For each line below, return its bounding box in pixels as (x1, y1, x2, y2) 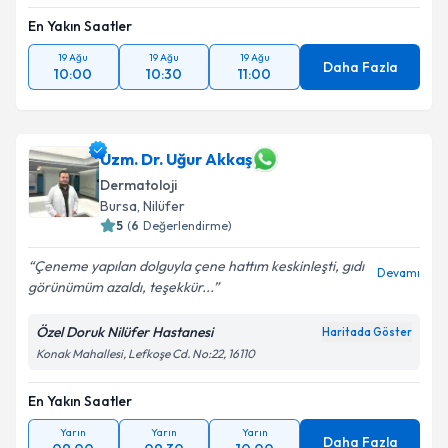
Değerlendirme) (143, 218, 232, 233)
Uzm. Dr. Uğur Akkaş (100, 149, 252, 169)
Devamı (377, 265, 420, 280)
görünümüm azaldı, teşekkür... (28, 278, 213, 296)
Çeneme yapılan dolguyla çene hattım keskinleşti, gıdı (34, 257, 364, 275)
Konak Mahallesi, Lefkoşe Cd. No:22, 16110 (36, 346, 255, 361)
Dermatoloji (100, 176, 177, 194)
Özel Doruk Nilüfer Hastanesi (36, 323, 213, 341)
